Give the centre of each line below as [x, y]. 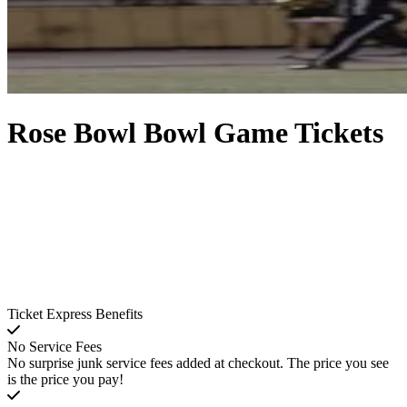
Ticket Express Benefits [75, 314]
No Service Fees [55, 347]
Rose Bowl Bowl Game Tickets [195, 133]
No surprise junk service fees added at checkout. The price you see [198, 363]
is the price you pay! [65, 380]
